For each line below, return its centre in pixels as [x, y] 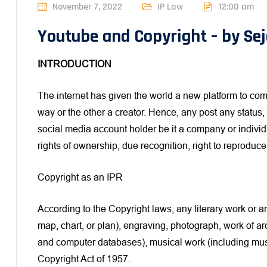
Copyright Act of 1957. [84, 259]
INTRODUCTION [74, 64]
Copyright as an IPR [80, 177]
